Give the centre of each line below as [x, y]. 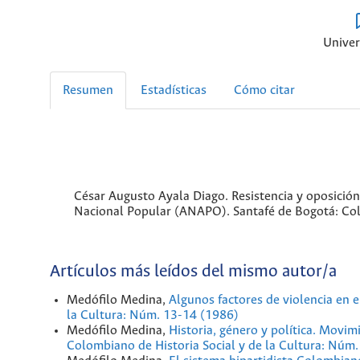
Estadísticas [174, 90]
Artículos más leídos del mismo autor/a [193, 272]
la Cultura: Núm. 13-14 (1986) [153, 315]
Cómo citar [264, 90]
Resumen [88, 90]
